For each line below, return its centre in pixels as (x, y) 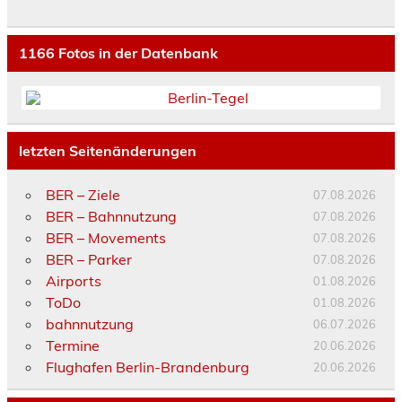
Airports (73, 280)
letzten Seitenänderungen (107, 151)
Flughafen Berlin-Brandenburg (147, 367)
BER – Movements (105, 237)
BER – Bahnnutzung (111, 216)
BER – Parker (88, 259)
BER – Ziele (83, 194)
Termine (72, 345)
